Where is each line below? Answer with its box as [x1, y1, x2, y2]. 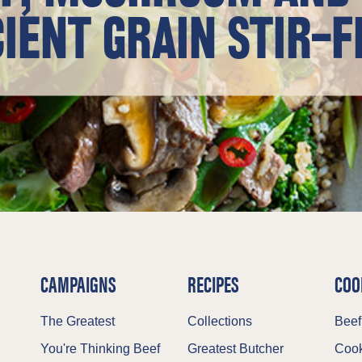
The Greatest [40, 314, 115, 328]
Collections [187, 314, 252, 328]
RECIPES [187, 267, 239, 299]
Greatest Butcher [187, 342, 284, 356]
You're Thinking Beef [40, 342, 160, 356]
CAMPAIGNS [40, 267, 116, 299]
